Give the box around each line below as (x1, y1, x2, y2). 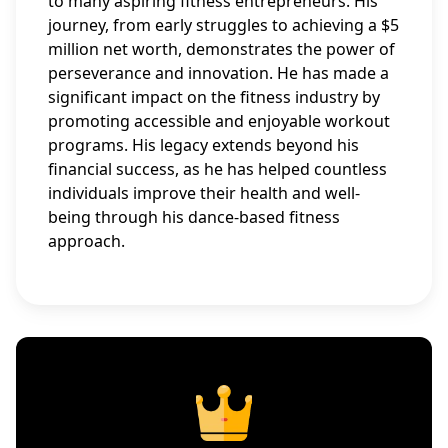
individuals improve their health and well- (48, 182, 360, 204)
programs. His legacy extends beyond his (48, 134, 359, 156)
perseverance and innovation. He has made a (48, 62, 389, 84)
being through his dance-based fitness (48, 206, 340, 228)
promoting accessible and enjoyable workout (48, 110, 390, 132)
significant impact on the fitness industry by (48, 86, 380, 108)
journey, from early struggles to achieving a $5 (48, 14, 399, 36)
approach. (48, 230, 125, 252)
